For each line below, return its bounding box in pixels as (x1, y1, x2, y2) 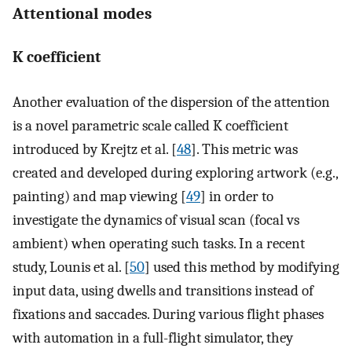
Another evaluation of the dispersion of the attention (13, 93, 330, 111)
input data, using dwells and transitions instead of (13, 281, 313, 299)
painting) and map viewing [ (13, 187, 186, 205)
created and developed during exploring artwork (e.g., (13, 163, 338, 181)
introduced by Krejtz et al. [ (13, 140, 177, 158)
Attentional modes (13, 3, 152, 23)
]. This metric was (191, 140, 298, 158)
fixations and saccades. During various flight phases (13, 305, 324, 323)
